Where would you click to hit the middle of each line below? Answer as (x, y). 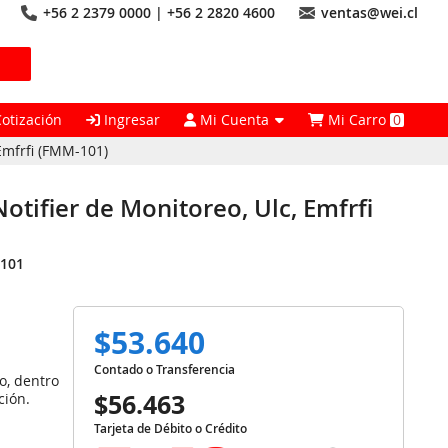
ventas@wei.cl (369, 12)
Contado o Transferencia (165, 369)
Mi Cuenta (235, 119)
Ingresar (130, 119)
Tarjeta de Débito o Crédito (171, 428)
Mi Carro (357, 119)
